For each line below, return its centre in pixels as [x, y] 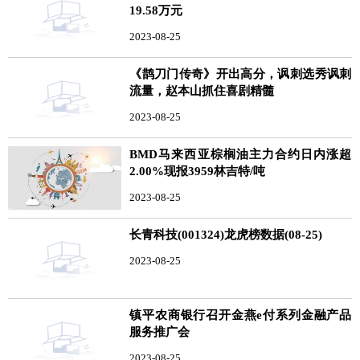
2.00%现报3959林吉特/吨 [198, 171]
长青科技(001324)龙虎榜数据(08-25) [226, 234]
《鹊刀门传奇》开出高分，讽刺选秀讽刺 [241, 74]
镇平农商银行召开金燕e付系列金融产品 [241, 315]
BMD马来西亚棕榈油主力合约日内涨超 [241, 154]
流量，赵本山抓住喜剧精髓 [202, 90]
